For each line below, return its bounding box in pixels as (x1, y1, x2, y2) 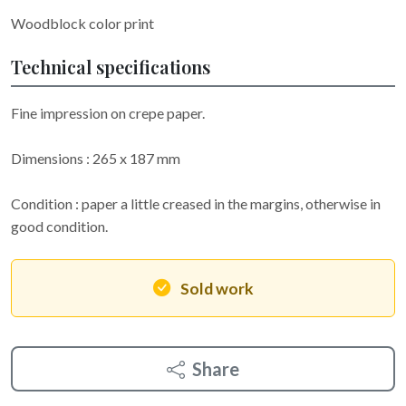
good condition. (11, 217, 108, 235)
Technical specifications (11, 54, 210, 79)
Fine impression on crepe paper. (11, 104, 205, 121)
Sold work (179, 279, 254, 298)
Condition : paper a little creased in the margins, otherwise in (11, 195, 381, 212)
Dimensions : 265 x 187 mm (11, 150, 180, 167)
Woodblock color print (11, 14, 154, 32)
